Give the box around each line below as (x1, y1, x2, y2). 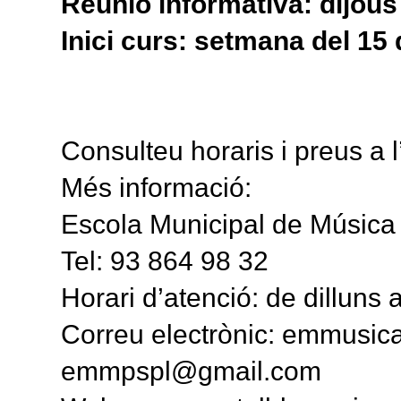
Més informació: (61, 172, 252, 202)
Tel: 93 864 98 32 (61, 245, 269, 276)
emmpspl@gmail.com (61, 355, 321, 386)
